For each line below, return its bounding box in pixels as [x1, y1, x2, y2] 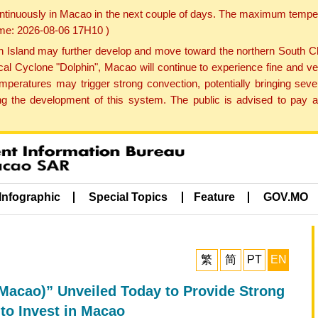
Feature [193, 191, 235, 204]
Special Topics [89, 191, 168, 204]
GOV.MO [263, 191, 309, 204]
